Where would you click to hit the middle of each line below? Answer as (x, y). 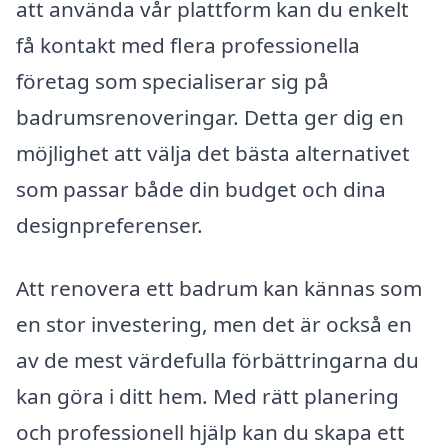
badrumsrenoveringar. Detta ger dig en (210, 116)
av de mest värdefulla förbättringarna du (217, 360)
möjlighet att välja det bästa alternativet (213, 152)
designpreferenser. (109, 224)
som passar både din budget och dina (201, 188)
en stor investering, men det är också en (214, 324)
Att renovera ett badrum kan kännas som (219, 288)
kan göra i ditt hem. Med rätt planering (207, 396)
